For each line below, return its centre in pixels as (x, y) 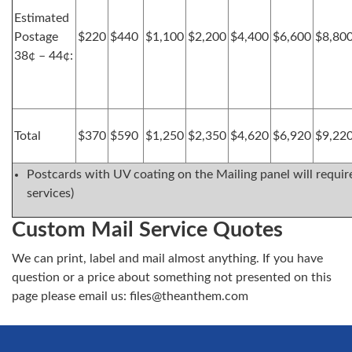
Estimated (42, 18)
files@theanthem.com (189, 296)
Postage (36, 37)
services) (50, 193)
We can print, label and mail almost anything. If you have (167, 258)
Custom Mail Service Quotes (147, 230)
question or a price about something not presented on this (172, 277)
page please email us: (71, 296)
